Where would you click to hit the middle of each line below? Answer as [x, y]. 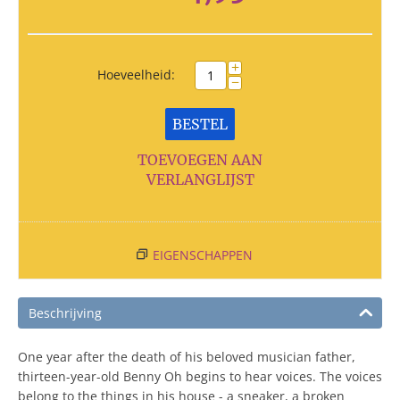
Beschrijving [65, 313]
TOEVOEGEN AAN [200, 160]
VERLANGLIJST [200, 179]
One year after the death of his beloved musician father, [187, 357]
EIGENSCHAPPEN [202, 255]
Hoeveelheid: [136, 75]
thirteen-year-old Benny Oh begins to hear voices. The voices [200, 376]
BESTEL [200, 124]
